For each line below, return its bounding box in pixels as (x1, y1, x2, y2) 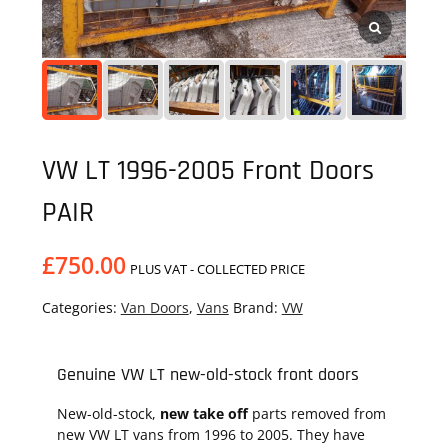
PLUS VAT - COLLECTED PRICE (129, 260, 305, 278)
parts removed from (247, 404, 386, 423)
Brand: (232, 298, 282, 317)
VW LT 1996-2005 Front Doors (41, 153, 374, 189)
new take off (155, 404, 248, 423)
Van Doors (120, 298, 189, 317)
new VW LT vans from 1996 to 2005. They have (56, 425, 365, 444)
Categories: (41, 298, 121, 317)
